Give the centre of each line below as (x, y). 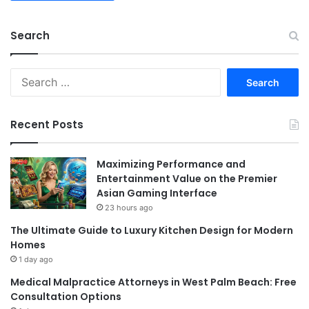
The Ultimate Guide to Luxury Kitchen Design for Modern (152, 231)
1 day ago (36, 260)
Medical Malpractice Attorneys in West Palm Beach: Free (153, 282)
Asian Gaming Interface (157, 193)
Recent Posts (47, 125)
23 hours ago (129, 208)
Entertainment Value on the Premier (187, 179)
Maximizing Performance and (171, 165)
